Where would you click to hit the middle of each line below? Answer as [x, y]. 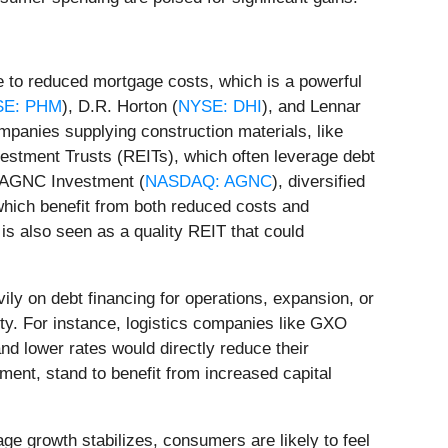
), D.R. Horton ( [120, 107]
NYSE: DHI [220, 107]
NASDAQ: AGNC [208, 182]
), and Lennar [311, 107]
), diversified [318, 182]
